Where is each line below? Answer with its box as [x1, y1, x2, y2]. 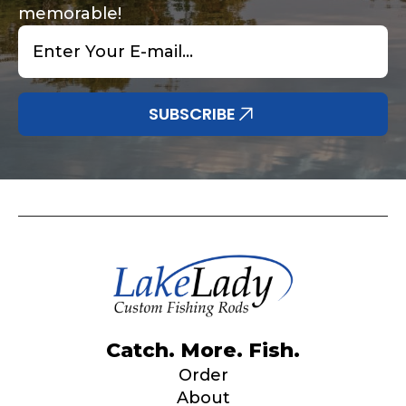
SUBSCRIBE [148, 101, 236, 125]
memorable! [18, 3, 121, 24]
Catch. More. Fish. [106, 337, 300, 362]
